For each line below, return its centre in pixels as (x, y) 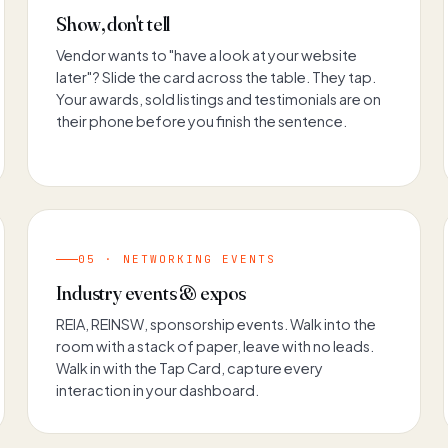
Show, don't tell (113, 23)
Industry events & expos (151, 292)
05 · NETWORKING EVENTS (177, 258)
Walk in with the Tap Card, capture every (190, 367)
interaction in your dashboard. (158, 389)
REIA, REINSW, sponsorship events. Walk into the (216, 323)
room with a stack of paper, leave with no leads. (215, 345)
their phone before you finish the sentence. (202, 120)
